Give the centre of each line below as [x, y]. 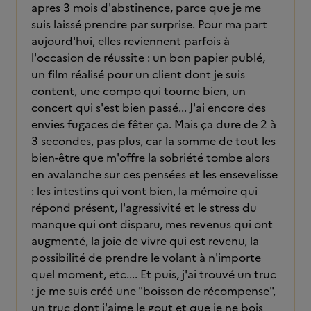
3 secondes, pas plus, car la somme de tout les [153, 141]
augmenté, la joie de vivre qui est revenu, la [145, 241]
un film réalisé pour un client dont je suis [138, 74]
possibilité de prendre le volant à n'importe [146, 258]
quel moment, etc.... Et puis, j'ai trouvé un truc [154, 274]
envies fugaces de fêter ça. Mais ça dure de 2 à [154, 124]
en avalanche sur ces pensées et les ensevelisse [154, 174]
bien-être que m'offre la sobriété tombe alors [151, 158]
